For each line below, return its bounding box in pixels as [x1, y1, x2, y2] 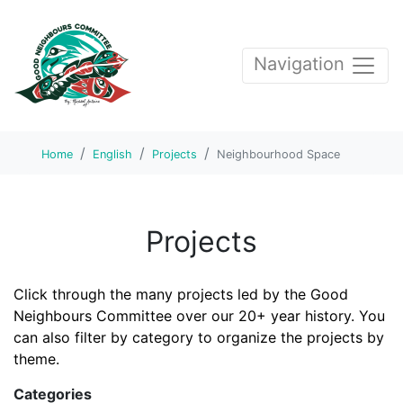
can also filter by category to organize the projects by [13, 328, 384, 346]
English [93, 148, 132, 161]
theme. [13, 350, 59, 368]
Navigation [254, 53, 350, 76]
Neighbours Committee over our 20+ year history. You [13, 307, 385, 325]
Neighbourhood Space [217, 148, 340, 161]
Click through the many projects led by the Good [13, 285, 348, 303]
